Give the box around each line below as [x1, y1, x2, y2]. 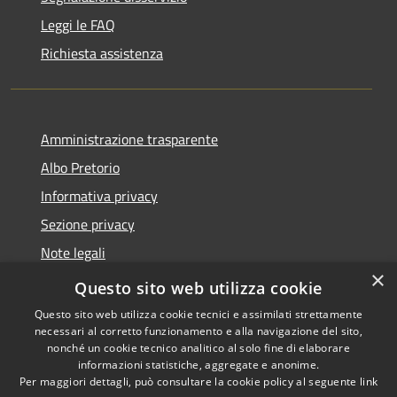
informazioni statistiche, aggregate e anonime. [77, 357, 320, 372]
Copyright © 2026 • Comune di [218, 360, 378, 379]
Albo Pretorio [41, 156, 120, 178]
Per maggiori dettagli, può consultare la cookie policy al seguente [19, 374, 360, 389]
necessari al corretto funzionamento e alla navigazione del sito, [34, 323, 363, 339]
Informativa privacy [41, 184, 158, 206]
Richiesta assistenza [41, 42, 163, 64]
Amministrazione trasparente [41, 128, 218, 150]
